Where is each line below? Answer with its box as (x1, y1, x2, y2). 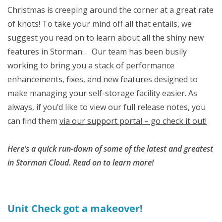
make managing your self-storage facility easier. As (7, 88, 197, 99)
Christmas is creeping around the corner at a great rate (7, 4, 214, 15)
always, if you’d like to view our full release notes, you (7, 102, 206, 112)
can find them (7, 115, 59, 126)
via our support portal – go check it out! (59, 115, 207, 126)
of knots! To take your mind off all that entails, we (7, 18, 192, 29)
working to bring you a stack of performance (7, 60, 174, 71)
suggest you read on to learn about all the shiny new (7, 32, 204, 43)
